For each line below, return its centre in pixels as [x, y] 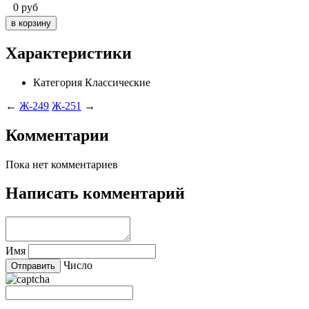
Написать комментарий [95, 193]
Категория [58, 82]
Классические [118, 82]
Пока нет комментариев [62, 164]
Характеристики [69, 53]
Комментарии [57, 135]
